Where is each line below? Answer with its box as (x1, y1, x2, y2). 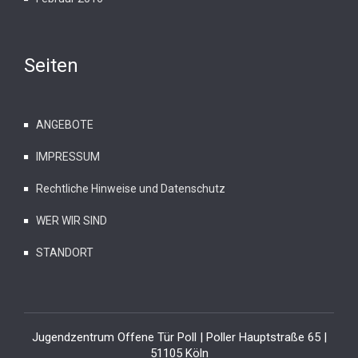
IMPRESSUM (36, 149, 100, 163)
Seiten (24, 54, 78, 77)
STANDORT (36, 245, 93, 259)
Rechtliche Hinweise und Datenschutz (36, 181, 225, 195)
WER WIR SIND (36, 213, 107, 227)
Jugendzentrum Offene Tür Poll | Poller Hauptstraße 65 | (31, 329, 327, 344)
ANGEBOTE (36, 117, 93, 131)
